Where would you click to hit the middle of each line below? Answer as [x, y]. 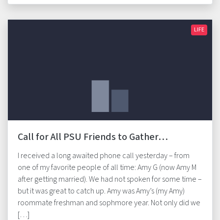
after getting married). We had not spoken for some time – [110, 179]
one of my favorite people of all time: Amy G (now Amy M [107, 167]
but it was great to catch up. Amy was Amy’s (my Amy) [101, 191]
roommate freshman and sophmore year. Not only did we [109, 203]
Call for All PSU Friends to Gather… [93, 137]
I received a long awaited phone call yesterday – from [104, 156]
